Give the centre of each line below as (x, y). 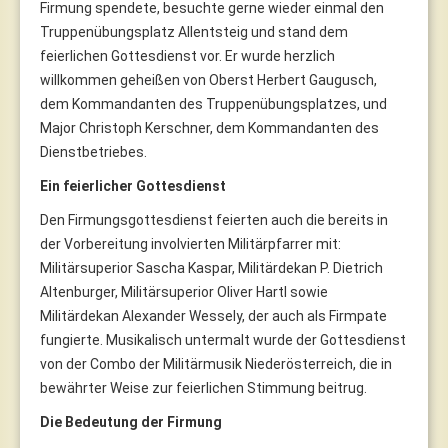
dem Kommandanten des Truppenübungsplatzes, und (213, 103)
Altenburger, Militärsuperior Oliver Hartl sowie (184, 291)
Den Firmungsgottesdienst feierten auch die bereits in (214, 219)
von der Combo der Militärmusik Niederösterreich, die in (216, 363)
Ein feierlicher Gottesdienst (133, 185)
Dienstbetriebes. (93, 151)
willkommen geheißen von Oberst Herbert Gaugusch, (208, 79)
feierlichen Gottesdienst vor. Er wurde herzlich (187, 55)
